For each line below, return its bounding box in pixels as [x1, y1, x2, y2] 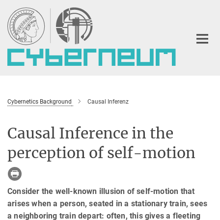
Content [2, 18, 29, 27]
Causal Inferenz [87, 98, 129, 105]
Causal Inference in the [7, 123, 173, 142]
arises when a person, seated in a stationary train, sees [7, 199, 208, 209]
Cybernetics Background [7, 98, 72, 105]
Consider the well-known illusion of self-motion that [7, 187, 195, 196]
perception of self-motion [7, 143, 195, 162]
